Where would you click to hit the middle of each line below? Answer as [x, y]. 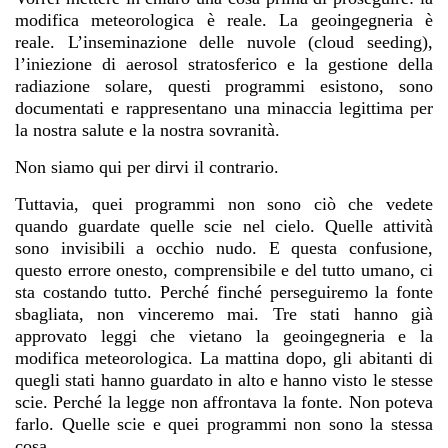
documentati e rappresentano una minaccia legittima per [224, 108]
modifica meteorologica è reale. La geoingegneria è [224, 20]
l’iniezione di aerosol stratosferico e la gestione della [224, 64]
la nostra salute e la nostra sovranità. [147, 130]
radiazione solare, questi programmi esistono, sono [224, 86]
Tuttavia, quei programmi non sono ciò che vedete [224, 204]
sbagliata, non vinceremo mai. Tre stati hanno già [224, 314]
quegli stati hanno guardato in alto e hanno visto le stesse [224, 380]
